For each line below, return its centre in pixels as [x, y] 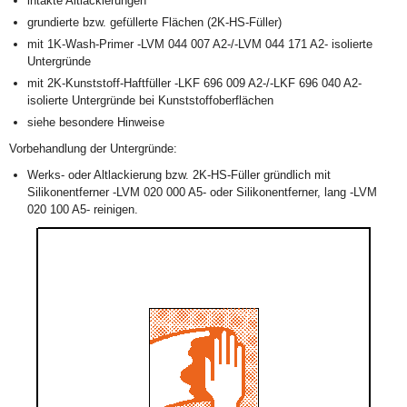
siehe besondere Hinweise [96, 122]
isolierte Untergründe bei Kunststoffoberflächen [150, 100]
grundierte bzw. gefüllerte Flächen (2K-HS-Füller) [154, 22]
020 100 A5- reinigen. [83, 209]
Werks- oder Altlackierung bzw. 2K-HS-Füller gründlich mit [179, 175]
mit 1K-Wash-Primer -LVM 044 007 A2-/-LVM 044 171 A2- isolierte [200, 44]
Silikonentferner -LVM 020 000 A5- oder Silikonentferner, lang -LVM [202, 192]
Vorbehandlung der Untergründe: [93, 149]
